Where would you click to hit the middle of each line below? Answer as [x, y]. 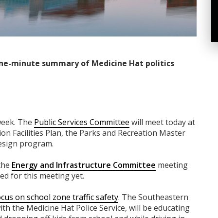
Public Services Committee [82, 122]
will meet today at [162, 122]
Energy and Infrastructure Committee [84, 165]
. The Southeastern [153, 197]
